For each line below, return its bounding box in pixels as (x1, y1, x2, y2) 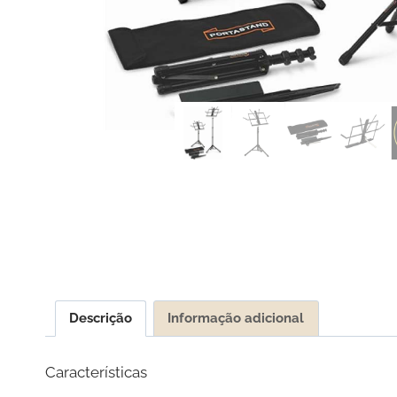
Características (45, 363, 147, 382)
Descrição (68, 310, 132, 327)
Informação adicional (167, 310, 305, 327)
